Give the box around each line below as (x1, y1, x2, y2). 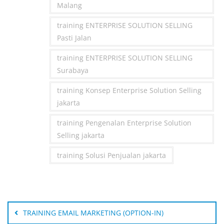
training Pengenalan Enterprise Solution (56, 118, 191, 128)
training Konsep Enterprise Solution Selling (56, 85, 201, 95)
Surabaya (56, 65, 88, 75)
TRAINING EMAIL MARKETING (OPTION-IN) (23, 208, 163, 218)
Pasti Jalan (56, 33, 91, 43)
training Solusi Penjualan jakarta (56, 150, 166, 160)
